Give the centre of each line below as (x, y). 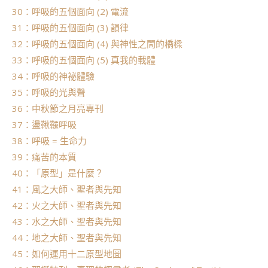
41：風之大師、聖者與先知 (67, 189)
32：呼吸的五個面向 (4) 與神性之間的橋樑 (97, 44)
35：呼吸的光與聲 (49, 92)
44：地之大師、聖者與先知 (67, 238)
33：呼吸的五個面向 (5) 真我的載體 (84, 60)
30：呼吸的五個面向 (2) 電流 (70, 12)
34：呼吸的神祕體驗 (53, 76)
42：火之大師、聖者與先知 (67, 205)
